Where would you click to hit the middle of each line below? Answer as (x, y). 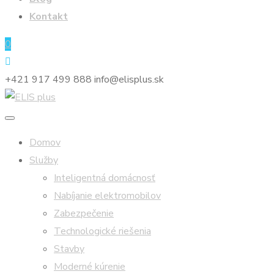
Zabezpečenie (84, 213)
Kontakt (49, 17)
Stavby (69, 249)
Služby (44, 160)
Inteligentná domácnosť (105, 178)
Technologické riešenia (102, 231)
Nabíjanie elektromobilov (107, 196)
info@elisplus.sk (129, 80)
